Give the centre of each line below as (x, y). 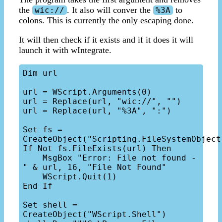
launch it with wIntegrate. (65, 50)
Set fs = (43, 130)
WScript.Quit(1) (33, 177)
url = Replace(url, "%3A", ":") (97, 111)
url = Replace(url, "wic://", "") (102, 102)
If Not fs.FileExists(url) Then (97, 149)
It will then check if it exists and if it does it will (106, 40)
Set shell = (50, 205)
